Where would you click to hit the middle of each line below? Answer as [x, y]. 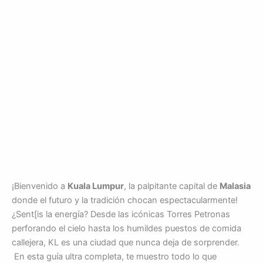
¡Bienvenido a [40, 186]
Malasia [235, 186]
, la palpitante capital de [172, 186]
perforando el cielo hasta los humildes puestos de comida [127, 228]
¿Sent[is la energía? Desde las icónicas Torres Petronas [121, 214]
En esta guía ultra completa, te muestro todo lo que [114, 256]
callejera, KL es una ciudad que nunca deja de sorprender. [126, 242]
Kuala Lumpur [96, 186]
